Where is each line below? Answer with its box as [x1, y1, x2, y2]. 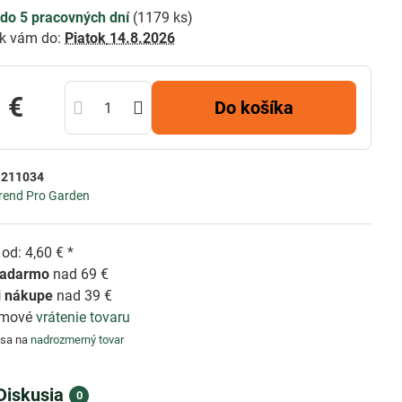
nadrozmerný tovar [31, 333, 125, 346]
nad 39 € [53, 287, 113, 304]
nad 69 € [49, 266, 109, 283]
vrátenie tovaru [36, 309, 131, 326]
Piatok [65, 30, 107, 47]
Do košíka [226, 97, 293, 118]
